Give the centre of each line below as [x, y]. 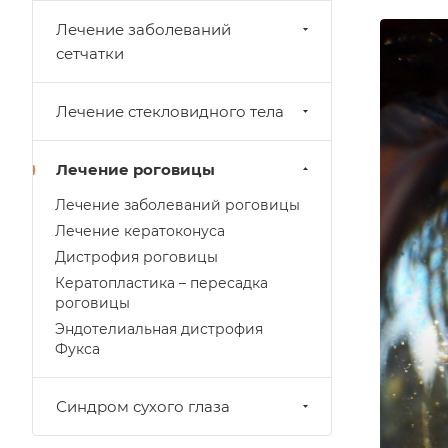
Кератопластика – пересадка [161, 283]
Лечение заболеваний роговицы [177, 205]
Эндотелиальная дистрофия [159, 329]
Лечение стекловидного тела [170, 111]
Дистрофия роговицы [136, 257]
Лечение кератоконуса [140, 231]
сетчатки [90, 53]
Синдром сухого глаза [143, 406]
